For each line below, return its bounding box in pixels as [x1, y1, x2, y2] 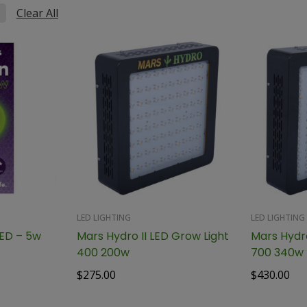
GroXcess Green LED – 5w [25, 228, 41, 244]
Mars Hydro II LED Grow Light [76, 228, 229, 244]
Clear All [16, 5, 58, 21]
